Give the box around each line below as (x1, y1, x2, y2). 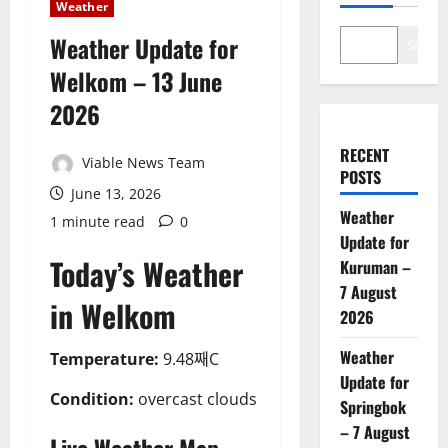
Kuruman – (339, 255, 411, 280)
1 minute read (50, 211, 145, 231)
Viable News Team (78, 153, 205, 173)
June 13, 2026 (67, 183, 161, 203)
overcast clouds (134, 387, 257, 410)
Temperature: (50, 347, 159, 370)
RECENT (339, 143, 389, 168)
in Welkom (50, 292, 176, 338)
